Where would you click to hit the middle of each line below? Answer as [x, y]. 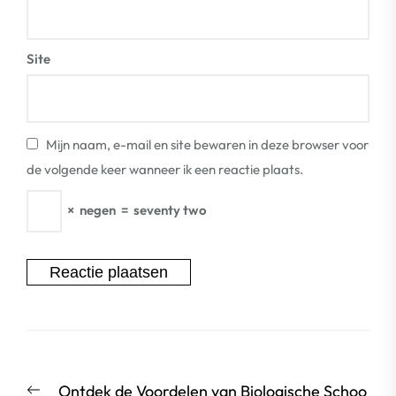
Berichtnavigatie [118, 375]
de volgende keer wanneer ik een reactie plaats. [165, 169]
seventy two [170, 210]
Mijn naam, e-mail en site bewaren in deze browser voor [207, 145]
